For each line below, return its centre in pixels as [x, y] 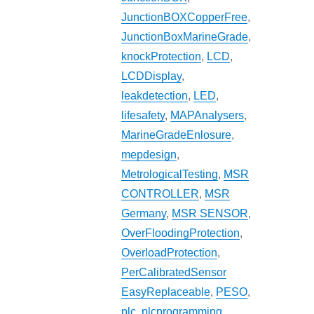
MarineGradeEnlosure [177, 135]
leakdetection [155, 96]
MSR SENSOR [210, 214]
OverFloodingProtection [181, 233]
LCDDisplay [152, 76]
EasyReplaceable [166, 292]
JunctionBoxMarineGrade [185, 37]
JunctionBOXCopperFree [185, 18]
